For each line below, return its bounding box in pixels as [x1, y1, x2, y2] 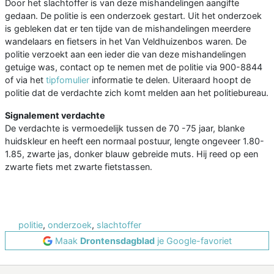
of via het [5, 75, 46, 86]
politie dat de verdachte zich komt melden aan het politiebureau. [5, 87, 268, 98]
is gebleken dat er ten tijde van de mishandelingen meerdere [5, 23, 251, 34]
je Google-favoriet [154, 235, 232, 246]
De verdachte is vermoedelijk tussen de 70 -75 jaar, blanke [5, 123, 245, 134]
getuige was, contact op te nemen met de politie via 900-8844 [5, 62, 262, 73]
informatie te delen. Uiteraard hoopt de [89, 75, 251, 86]
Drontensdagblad [80, 235, 155, 246]
